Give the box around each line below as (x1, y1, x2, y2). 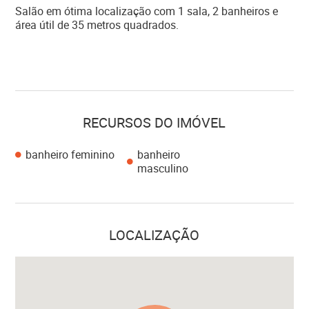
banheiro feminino (26, 147, 115, 162)
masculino (137, 161, 188, 176)
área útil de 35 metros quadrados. (15, 17, 179, 32)
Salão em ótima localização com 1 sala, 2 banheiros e (15, 3, 279, 19)
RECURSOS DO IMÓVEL (83, 113, 226, 132)
